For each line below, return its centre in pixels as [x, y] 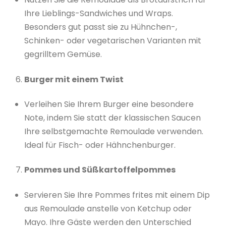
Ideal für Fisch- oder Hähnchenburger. [100, 145]
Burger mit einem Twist [74, 79]
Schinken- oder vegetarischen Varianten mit [113, 41]
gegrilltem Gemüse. [63, 54]
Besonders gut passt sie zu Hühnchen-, [101, 27]
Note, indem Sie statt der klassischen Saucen [112, 118]
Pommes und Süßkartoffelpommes [100, 170]
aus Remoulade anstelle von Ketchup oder [108, 208]
